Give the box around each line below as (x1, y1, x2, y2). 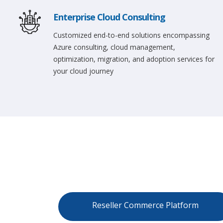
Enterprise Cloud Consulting (53, 11, 166, 23)
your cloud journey (53, 66, 114, 76)
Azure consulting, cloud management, (53, 42, 176, 52)
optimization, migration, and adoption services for (53, 54, 215, 64)
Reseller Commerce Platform (92, 200, 199, 211)
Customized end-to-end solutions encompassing (53, 30, 210, 40)
